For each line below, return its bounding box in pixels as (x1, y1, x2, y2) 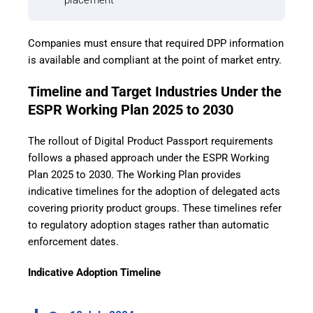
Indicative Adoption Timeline (28, 266, 161, 279)
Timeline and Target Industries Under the (28, 83, 282, 101)
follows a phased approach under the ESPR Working (28, 152, 269, 165)
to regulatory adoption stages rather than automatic (28, 219, 269, 232)
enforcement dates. (28, 235, 119, 249)
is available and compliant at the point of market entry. (28, 54, 282, 67)
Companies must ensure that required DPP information (28, 37, 284, 50)
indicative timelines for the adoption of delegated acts (28, 185, 280, 198)
